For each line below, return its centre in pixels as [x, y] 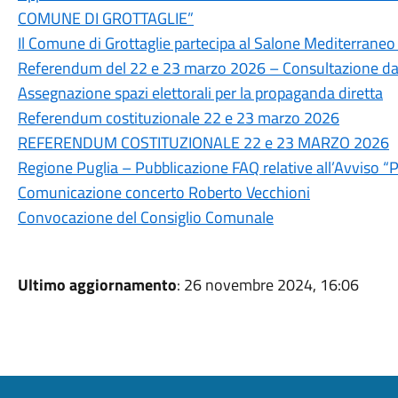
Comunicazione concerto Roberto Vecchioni [163, 192]
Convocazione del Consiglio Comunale [145, 217]
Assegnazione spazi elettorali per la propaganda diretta [200, 93]
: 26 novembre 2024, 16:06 [267, 285]
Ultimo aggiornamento [97, 285]
